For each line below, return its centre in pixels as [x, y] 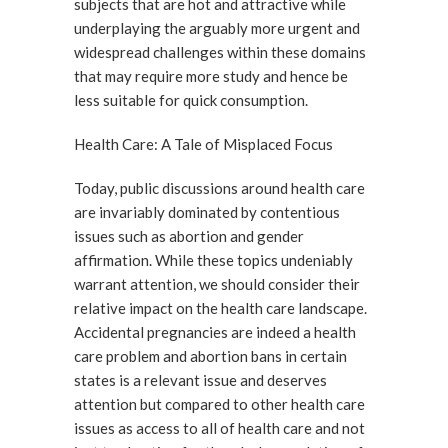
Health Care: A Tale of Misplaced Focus [203, 144]
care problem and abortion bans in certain [210, 356]
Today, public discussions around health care [219, 188]
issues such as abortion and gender [189, 236]
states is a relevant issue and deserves [200, 380]
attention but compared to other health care [219, 404]
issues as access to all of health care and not [219, 428]
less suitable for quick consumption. [191, 100]
